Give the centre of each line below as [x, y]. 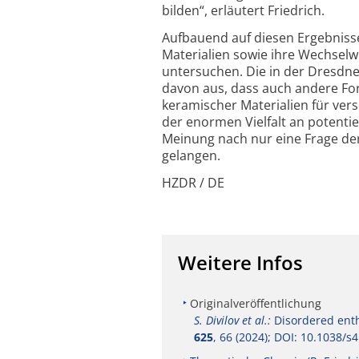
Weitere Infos [240, 262]
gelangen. [191, 155]
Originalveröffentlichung [256, 303]
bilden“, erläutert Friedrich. [243, 11]
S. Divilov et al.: [232, 320]
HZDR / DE [193, 182]
